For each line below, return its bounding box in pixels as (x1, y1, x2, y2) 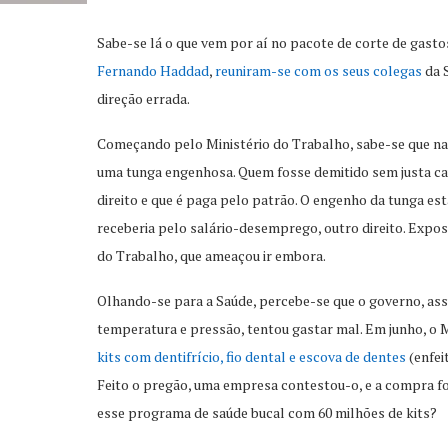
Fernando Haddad (97, 61, 209, 80)
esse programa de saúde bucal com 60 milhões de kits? (97, 403, 437, 422)
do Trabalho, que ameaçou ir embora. (97, 246, 326, 265)
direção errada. (97, 89, 190, 108)
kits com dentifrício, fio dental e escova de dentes (97, 347, 409, 366)
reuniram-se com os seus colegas (215, 61, 422, 80)
